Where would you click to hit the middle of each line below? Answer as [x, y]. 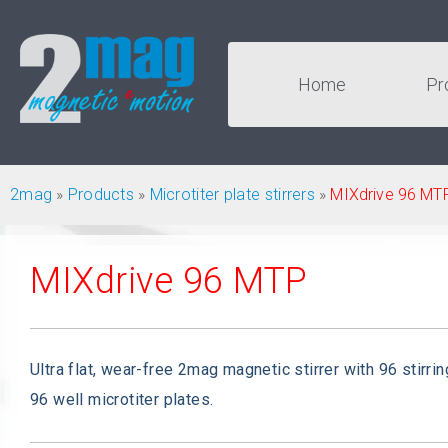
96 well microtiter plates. [122, 400]
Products [101, 194]
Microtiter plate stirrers [232, 194]
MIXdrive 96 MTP [169, 280]
